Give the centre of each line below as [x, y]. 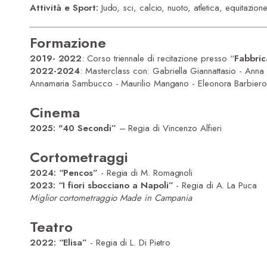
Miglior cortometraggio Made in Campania [111, 198]
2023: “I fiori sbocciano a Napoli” [102, 185]
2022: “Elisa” [59, 242]
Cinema [55, 112]
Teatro [51, 226]
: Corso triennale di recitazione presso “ [158, 58]
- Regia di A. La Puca [215, 185]
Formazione [68, 42]
